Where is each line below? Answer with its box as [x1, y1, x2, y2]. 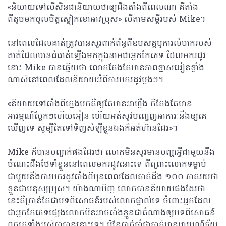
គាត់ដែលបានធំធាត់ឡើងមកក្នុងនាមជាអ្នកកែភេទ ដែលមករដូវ [8, 50, 206, 62]
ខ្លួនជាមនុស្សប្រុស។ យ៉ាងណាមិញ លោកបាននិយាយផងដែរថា [8, 183, 205, 195]
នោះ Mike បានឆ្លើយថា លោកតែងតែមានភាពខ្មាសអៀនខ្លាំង [8, 62, 204, 74]
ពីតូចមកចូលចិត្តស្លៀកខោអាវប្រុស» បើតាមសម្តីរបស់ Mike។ [8, 14, 205, 26]
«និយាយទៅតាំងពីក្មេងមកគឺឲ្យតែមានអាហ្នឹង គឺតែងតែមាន [8, 98, 192, 110]
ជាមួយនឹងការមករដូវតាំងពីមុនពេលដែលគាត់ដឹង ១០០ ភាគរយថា [8, 171, 218, 183]
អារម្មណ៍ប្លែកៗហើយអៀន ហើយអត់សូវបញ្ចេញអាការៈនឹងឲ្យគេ [8, 110, 207, 123]
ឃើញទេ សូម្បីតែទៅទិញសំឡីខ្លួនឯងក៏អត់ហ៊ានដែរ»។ [8, 123, 178, 135]
